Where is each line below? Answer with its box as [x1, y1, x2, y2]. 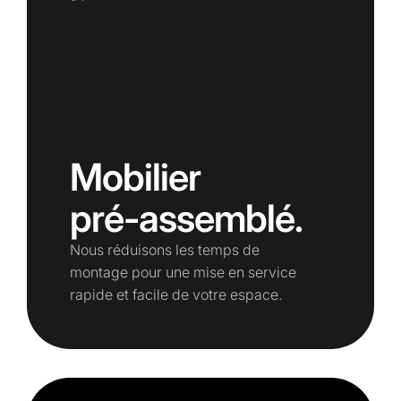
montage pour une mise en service [70, 262, 296, 281]
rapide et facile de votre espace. [70, 285, 282, 303]
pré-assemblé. [70, 194, 303, 241]
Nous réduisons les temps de [70, 240, 260, 259]
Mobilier [70, 153, 200, 200]
